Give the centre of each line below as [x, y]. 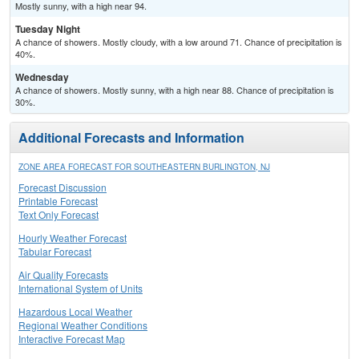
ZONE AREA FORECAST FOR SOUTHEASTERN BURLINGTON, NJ [144, 167]
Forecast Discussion [63, 188]
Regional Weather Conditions [83, 325]
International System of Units [81, 288]
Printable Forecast [58, 201]
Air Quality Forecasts [63, 275]
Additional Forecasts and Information [131, 138]
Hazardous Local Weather [75, 312]
